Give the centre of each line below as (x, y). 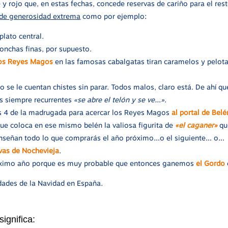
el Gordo (211, 163)
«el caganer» (196, 125)
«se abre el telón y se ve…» (119, 99)
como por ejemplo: (114, 16)
